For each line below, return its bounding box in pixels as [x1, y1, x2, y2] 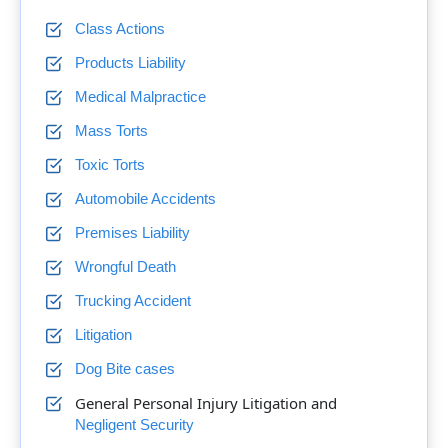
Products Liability [75, 54, 186, 71]
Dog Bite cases [75, 360, 175, 377]
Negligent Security [75, 416, 194, 433]
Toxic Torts [75, 156, 145, 173]
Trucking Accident [75, 292, 191, 309]
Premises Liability [75, 224, 190, 241]
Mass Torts [75, 122, 148, 139]
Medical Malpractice [75, 88, 206, 105]
